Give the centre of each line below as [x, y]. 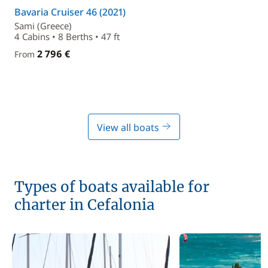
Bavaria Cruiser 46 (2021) [70, 12]
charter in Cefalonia [84, 205]
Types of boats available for [112, 187]
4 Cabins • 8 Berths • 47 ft [67, 36]
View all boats [129, 127]
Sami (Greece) [43, 26]
